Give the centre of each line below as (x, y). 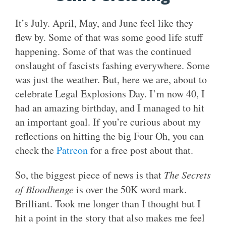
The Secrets (187, 174)
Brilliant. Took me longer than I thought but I (108, 203)
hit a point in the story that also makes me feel (110, 217)
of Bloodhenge (44, 189)
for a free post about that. (140, 150)
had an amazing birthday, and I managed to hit (110, 107)
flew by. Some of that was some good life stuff (109, 37)
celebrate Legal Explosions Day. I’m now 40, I (110, 93)
